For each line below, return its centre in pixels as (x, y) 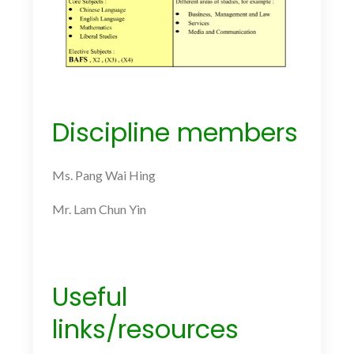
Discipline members (175, 132)
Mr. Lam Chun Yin (99, 209)
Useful (90, 296)
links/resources (145, 329)
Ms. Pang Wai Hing (104, 175)
